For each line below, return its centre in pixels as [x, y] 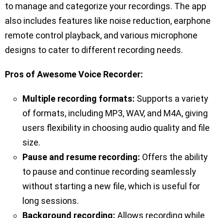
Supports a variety [172, 99]
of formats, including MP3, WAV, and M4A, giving [115, 113]
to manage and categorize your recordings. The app [106, 6]
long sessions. [51, 201]
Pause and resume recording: [81, 157]
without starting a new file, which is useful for [111, 186]
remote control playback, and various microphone [101, 36]
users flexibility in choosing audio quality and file [116, 128]
